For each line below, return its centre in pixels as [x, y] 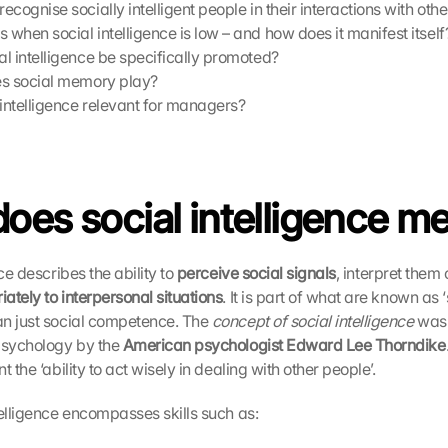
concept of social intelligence [312, 321]
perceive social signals [256, 273]
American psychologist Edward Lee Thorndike [284, 345]
